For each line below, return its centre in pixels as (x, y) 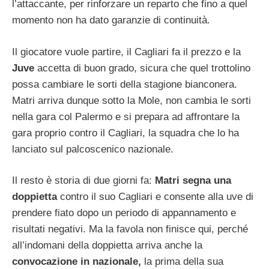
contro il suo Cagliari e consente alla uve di (155, 197)
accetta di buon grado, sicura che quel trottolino (142, 68)
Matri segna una (193, 180)
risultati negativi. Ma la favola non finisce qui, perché (130, 229)
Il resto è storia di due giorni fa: (83, 180)
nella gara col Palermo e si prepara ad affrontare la (126, 116)
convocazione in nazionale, (77, 261)
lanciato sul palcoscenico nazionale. (93, 149)
